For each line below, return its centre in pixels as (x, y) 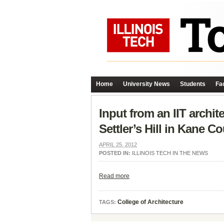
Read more (114, 176)
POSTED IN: (115, 153)
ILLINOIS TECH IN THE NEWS (170, 153)
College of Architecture (150, 202)
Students (193, 84)
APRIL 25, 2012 (118, 144)
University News (146, 84)
